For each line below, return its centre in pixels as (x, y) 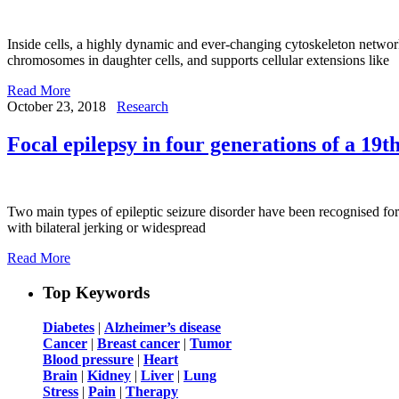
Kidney (109, 375)
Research (142, 106)
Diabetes (69, 327)
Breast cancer (138, 343)
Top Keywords (96, 293)
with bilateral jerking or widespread (106, 228)
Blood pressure (88, 359)
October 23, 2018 (57, 106)
